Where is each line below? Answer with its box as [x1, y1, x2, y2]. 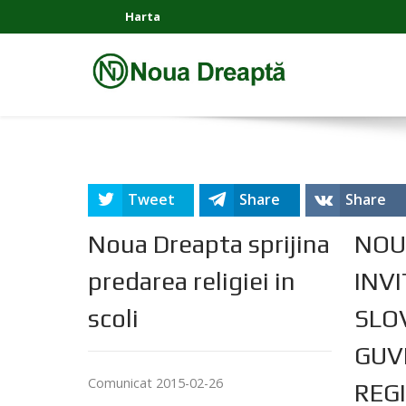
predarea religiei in [88, 266, 295, 296]
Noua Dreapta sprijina [88, 229, 330, 259]
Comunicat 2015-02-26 [88, 374, 223, 392]
